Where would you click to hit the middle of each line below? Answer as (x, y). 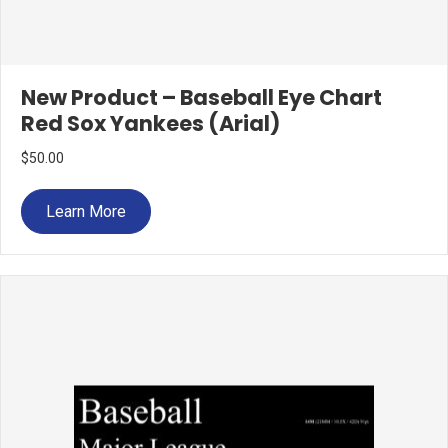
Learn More (86, 211)
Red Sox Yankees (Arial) (150, 123)
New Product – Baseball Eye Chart (201, 97)
